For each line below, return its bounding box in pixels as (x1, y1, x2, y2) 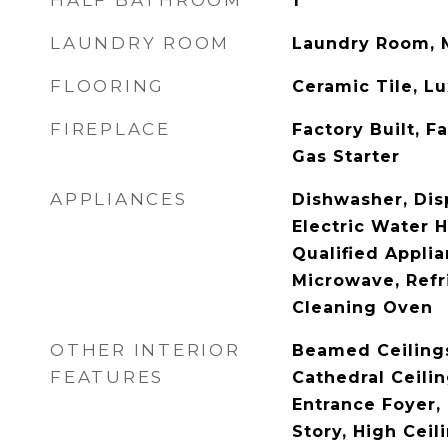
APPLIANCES (50, 189, 188, 209)
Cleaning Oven (291, 298, 433, 317)
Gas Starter (291, 147, 400, 166)
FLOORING (50, 76, 165, 96)
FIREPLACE (50, 119, 171, 139)
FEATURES (50, 367, 164, 387)
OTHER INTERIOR (50, 340, 241, 360)
